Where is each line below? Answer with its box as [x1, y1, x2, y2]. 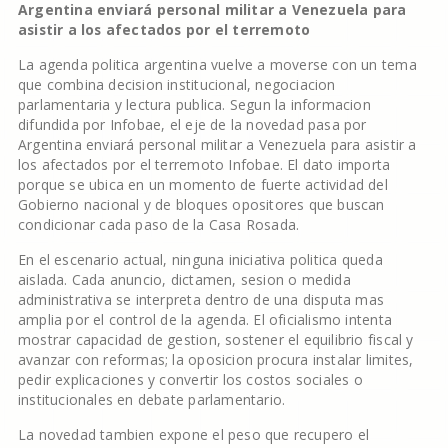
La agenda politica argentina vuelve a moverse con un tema [17, 55, 417, 74]
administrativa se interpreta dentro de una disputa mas [17, 290, 385, 309]
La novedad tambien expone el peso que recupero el [17, 425, 370, 444]
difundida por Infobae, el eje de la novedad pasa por [17, 115, 367, 134]
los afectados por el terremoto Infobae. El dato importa [17, 155, 391, 174]
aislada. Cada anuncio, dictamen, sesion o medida [17, 270, 351, 289]
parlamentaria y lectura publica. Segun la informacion [17, 95, 371, 114]
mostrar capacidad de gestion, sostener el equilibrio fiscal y [17, 330, 414, 349]
